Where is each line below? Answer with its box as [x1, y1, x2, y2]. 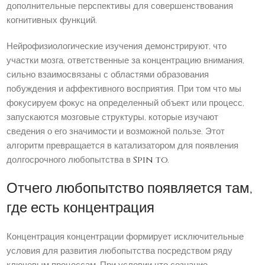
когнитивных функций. [7, 14, 98, 27]
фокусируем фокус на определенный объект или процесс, [7, 97, 245, 110]
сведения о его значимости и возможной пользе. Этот [7, 125, 225, 138]
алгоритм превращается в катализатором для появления [7, 140, 239, 153]
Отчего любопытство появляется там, [7, 179, 253, 199]
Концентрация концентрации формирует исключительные [7, 231, 244, 244]
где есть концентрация [7, 199, 155, 218]
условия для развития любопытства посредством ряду [7, 245, 233, 258]
